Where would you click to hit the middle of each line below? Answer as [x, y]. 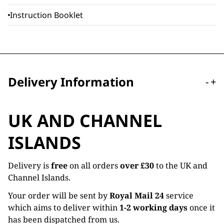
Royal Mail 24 [137, 195]
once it [202, 207]
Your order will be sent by [59, 195]
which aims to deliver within [64, 207]
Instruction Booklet [46, 15]
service [179, 195]
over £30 [137, 165]
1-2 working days [154, 207]
